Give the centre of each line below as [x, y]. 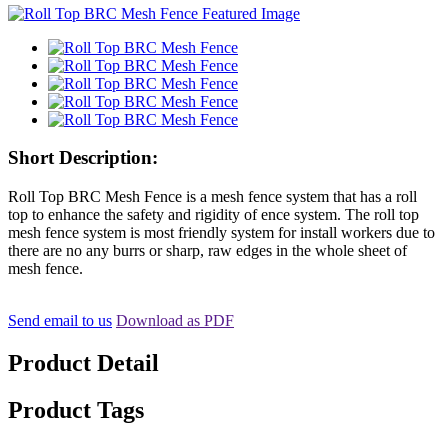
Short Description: [83, 158]
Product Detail [83, 363]
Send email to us [60, 321]
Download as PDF [175, 321]
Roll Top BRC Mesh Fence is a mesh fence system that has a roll [212, 197]
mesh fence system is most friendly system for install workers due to [221, 233]
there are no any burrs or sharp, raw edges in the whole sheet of [207, 251]
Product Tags [76, 409]
